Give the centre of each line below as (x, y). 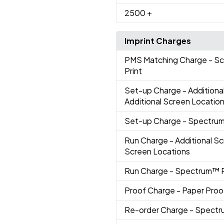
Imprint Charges (157, 40)
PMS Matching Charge (166, 59)
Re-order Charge (157, 209)
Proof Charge (150, 190)
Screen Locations (157, 151)
